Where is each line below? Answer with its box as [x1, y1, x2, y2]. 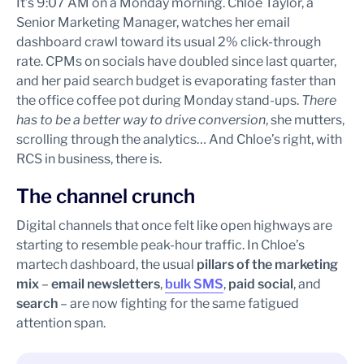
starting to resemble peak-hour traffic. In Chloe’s [16, 237, 305, 253]
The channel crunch [16, 184, 195, 208]
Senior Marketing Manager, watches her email [16, 15, 290, 30]
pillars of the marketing [197, 257, 338, 272]
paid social [228, 276, 293, 292]
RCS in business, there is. [16, 151, 162, 167]
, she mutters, [266, 112, 344, 128]
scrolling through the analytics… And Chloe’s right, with [16, 132, 342, 147]
